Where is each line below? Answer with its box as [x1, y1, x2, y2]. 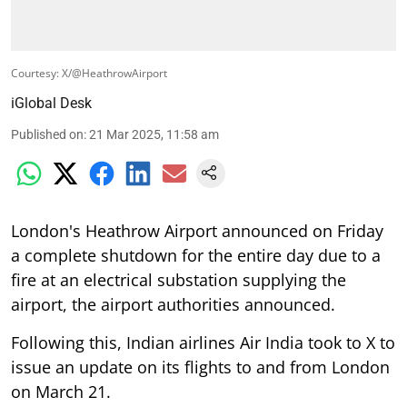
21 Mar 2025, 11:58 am [89, 126, 219, 142]
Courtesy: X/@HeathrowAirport [11, 65, 167, 81]
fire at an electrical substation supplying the [11, 268, 346, 291]
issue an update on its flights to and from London [11, 355, 390, 378]
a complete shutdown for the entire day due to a [11, 243, 381, 266]
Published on [11, 126, 84, 142]
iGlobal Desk [11, 94, 92, 112]
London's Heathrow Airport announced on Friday [11, 219, 383, 242]
